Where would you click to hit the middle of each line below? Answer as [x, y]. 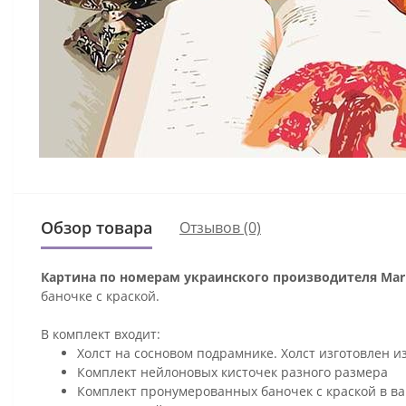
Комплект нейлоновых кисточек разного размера [232, 372]
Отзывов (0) [220, 228]
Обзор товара [97, 227]
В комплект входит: [101, 333]
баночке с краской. [102, 295]
